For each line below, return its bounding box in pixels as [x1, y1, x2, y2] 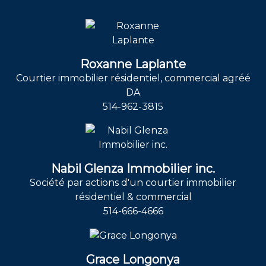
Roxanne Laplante [80, 56, 186, 71]
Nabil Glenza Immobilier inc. [51, 161, 215, 176]
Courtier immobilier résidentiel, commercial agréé [15, 72, 251, 84]
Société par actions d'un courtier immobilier [30, 176, 236, 188]
